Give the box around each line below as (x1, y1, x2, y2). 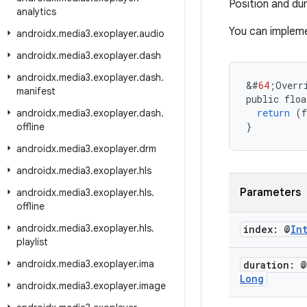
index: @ (243, 223, 291, 236)
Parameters (240, 186, 301, 199)
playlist (16, 236, 48, 248)
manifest (16, 85, 56, 97)
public (246, 93, 279, 106)
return (257, 106, 290, 119)
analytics (16, 5, 56, 18)
